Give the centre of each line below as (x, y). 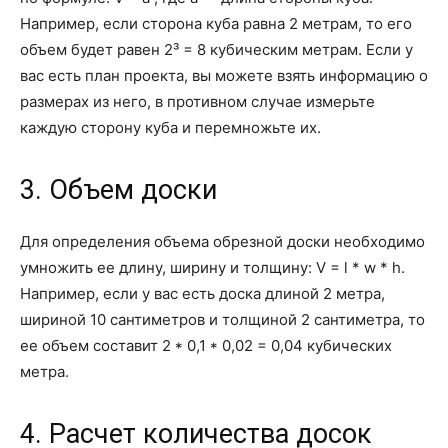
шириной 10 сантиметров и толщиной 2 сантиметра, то (222, 319)
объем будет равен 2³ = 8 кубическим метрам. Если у (216, 49)
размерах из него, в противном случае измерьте (197, 101)
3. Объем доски (118, 190)
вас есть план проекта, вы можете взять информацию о (224, 75)
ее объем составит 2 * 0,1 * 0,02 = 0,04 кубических (206, 345)
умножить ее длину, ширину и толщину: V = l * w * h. (212, 267)
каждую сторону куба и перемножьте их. (170, 127)
